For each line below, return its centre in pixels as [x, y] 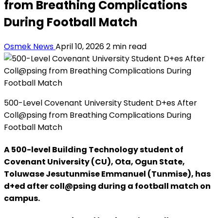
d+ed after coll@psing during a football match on [107, 186]
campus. [22, 199]
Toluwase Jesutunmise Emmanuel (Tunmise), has [107, 174]
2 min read [126, 46]
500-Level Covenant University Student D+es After [100, 103]
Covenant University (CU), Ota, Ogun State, [94, 162]
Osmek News [30, 46]
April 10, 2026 [81, 46]
